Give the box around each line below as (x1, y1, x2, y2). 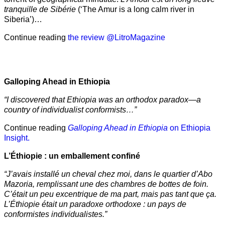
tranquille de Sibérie (4, 5, 76, 14)
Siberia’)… (4, 15, 42, 24)
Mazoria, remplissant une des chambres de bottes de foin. (4, 179, 208, 188)
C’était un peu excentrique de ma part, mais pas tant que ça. (4, 189, 216, 198)
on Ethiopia (168, 123, 210, 132)
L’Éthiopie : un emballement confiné (4, 151, 140, 160)
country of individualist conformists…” (4, 105, 137, 114)
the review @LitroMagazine (68, 33, 165, 42)
